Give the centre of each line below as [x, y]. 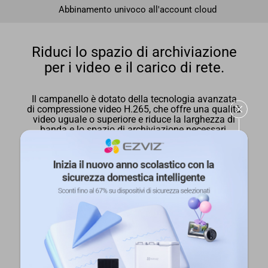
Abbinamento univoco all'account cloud [137, 9]
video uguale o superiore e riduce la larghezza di [134, 119]
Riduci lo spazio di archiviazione [134, 52]
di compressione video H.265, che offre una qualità [134, 109]
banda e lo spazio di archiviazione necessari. [134, 130]
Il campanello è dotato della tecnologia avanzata [134, 99]
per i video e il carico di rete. [134, 68]
